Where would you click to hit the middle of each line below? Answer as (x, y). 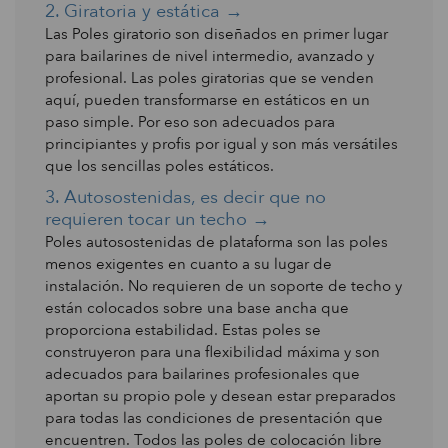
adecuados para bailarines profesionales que (202, 374)
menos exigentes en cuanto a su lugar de (188, 264)
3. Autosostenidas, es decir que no (185, 197)
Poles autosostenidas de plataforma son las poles (216, 242)
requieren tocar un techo (146, 219)
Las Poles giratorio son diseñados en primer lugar (216, 34)
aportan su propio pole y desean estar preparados (220, 396)
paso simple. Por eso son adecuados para (190, 122)
